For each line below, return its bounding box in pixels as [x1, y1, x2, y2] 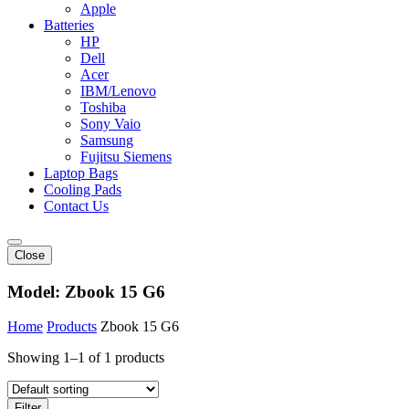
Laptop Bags [44, 165, 118, 181]
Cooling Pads [44, 182, 121, 197]
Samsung [80, 132, 133, 148]
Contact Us [44, 198, 109, 214]
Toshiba [80, 100, 126, 115]
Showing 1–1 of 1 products [7, 350, 164, 366]
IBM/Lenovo [80, 83, 156, 99]
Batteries [44, 17, 94, 33]
